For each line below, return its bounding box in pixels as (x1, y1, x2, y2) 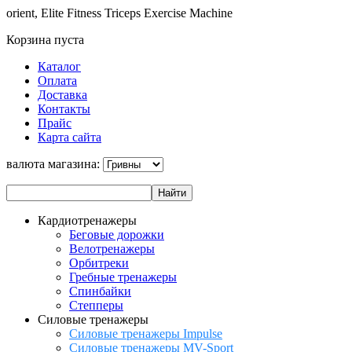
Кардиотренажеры (38, 214, 137, 227)
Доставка (38, 88, 87, 101)
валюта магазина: (6, 157, 103, 170)
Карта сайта (38, 130, 101, 144)
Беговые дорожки (69, 228, 164, 241)
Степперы (69, 299, 123, 312)
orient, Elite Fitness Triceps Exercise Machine (6, 6, 233, 20)
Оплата (38, 74, 77, 87)
